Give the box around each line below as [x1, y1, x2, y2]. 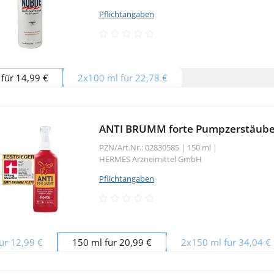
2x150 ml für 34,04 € [181, 235, 271, 248]
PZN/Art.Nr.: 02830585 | [99, 141, 185, 153]
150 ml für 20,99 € [72, 235, 152, 248]
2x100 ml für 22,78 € [78, 71, 168, 84]
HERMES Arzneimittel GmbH [99, 153, 202, 165]
